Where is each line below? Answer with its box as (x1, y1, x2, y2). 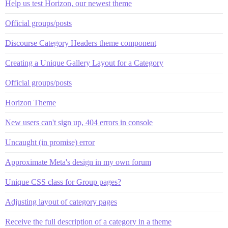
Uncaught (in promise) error (5, 137, 95, 147)
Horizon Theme (5, 98, 56, 107)
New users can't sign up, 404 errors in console (5, 118, 153, 127)
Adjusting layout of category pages (5, 197, 117, 206)
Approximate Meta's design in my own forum (5, 157, 151, 166)
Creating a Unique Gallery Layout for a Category (5, 58, 163, 67)
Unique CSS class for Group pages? (5, 177, 121, 186)
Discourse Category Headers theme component (5, 38, 156, 47)
